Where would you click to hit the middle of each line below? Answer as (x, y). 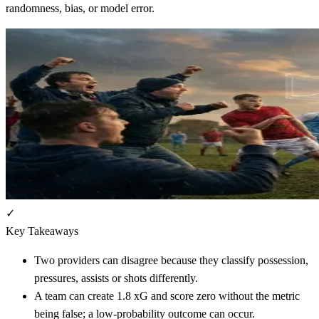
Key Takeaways (42, 231)
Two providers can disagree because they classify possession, (171, 260)
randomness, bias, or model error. (80, 8)
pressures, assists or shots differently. (116, 278)
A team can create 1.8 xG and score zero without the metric (167, 296)
